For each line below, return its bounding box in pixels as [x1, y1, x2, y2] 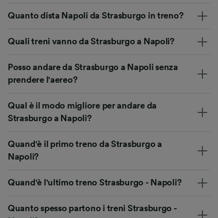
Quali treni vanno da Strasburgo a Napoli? [8, 37, 175, 46]
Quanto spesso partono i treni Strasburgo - [8, 204, 177, 213]
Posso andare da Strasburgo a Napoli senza [8, 63, 178, 72]
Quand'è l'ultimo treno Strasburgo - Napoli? [8, 178, 182, 187]
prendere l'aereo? [8, 75, 78, 85]
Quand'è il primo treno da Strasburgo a [8, 140, 162, 149]
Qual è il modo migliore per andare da [8, 101, 157, 110]
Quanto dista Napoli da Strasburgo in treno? [8, 11, 184, 20]
